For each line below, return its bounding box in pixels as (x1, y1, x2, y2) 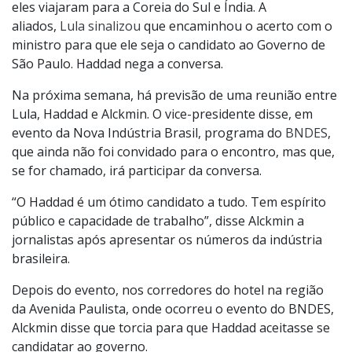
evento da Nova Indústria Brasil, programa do (12, 124, 285, 142)
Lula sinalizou (60, 17, 141, 35)
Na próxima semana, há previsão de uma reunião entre (12, 86, 337, 104)
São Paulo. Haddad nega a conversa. (12, 55, 223, 73)
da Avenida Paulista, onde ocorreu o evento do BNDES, (12, 300, 334, 318)
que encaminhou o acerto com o (141, 17, 332, 35)
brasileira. (12, 250, 70, 268)
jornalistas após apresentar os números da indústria (12, 231, 322, 249)
